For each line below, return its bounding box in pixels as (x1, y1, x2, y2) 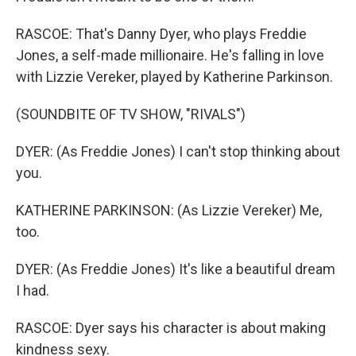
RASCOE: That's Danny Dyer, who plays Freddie (16, 25, 307, 42)
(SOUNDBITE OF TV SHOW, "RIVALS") (16, 106, 246, 122)
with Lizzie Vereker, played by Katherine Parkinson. (16, 68, 333, 85)
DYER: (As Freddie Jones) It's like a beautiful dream (16, 261, 335, 277)
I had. (16, 282, 49, 299)
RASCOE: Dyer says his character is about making (16, 319, 326, 336)
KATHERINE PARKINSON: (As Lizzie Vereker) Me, (16, 202, 322, 219)
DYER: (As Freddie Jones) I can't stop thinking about (16, 143, 340, 160)
